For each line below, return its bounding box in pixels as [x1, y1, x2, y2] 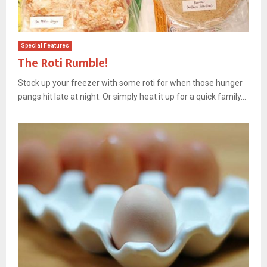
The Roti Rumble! [18, 52, 108, 73]
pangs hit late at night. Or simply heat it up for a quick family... [18, 91, 246, 101]
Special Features [21, 42, 69, 49]
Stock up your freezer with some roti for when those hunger [18, 77, 243, 88]
